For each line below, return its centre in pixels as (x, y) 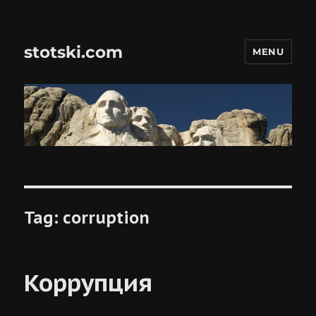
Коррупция (89, 282)
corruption (107, 217)
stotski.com (74, 52)
